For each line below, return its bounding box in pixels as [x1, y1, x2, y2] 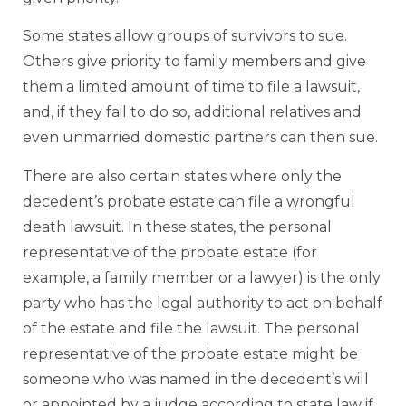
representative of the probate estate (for [23, 243, 317, 261]
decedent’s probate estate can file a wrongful [23, 192, 355, 210]
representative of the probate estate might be [23, 344, 358, 362]
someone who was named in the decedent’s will [23, 370, 369, 388]
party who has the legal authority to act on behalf [23, 294, 382, 312]
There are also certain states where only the [23, 167, 342, 185]
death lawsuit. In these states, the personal [23, 217, 332, 236]
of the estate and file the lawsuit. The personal [23, 319, 360, 337]
